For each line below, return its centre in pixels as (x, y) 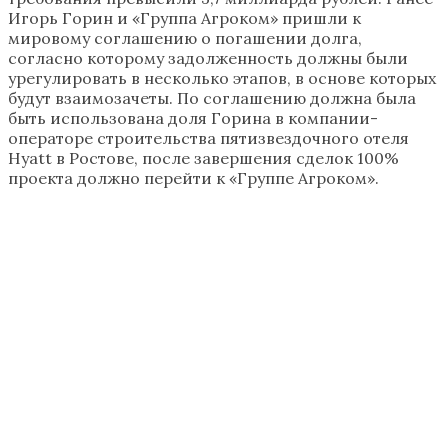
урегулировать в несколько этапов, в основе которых (222, 77)
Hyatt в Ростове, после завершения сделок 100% (203, 157)
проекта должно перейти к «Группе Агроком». (193, 177)
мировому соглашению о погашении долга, (185, 37)
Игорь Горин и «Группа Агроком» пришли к (184, 17)
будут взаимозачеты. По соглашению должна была (212, 97)
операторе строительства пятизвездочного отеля (208, 137)
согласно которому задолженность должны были (208, 57)
